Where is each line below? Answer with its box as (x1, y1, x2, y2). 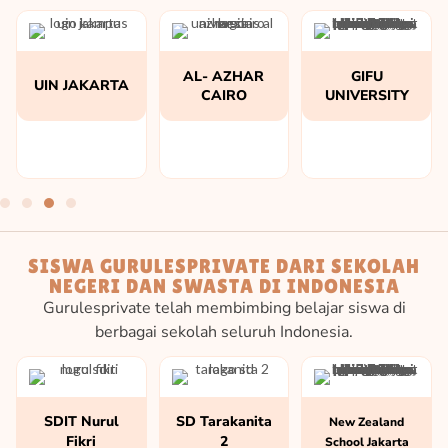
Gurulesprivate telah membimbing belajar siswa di (42, 296, 406, 319)
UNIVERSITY (324, 85, 409, 105)
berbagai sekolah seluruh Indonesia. (95, 320, 353, 343)
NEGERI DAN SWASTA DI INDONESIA (48, 274, 400, 297)
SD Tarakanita (175, 411, 272, 431)
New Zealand (329, 413, 405, 430)
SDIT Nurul (43, 411, 119, 431)
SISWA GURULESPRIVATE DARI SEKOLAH (28, 254, 420, 277)
